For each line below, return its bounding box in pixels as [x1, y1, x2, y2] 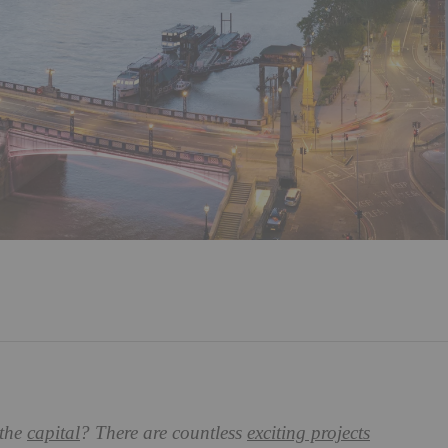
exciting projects [247, 423, 370, 444]
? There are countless [80, 423, 247, 444]
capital [27, 423, 80, 444]
